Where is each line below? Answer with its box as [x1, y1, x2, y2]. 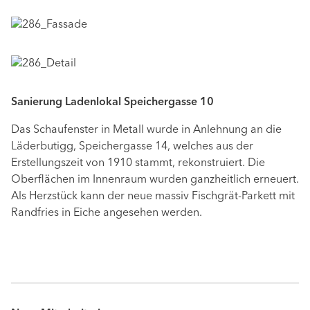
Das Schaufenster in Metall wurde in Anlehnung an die [11, 125, 282, 136]
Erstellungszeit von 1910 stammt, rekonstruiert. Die [11, 158, 265, 170]
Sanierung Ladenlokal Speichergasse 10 [11, 97, 214, 109]
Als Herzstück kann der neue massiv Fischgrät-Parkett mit [11, 191, 295, 203]
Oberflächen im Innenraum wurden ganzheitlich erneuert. [11, 174, 299, 186]
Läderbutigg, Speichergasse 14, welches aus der [11, 141, 253, 153]
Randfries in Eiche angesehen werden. [11, 208, 202, 219]
